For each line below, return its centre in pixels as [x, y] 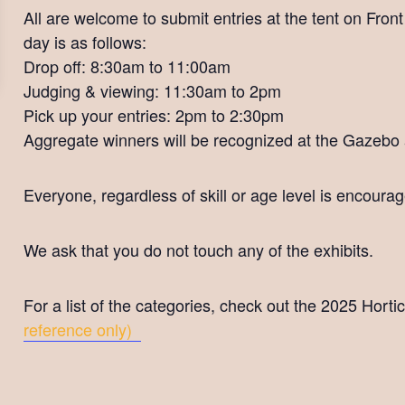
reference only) [83, 330]
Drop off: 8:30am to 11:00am [127, 66]
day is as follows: [85, 42]
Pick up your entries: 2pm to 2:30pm [154, 115]
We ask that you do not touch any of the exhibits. [199, 250]
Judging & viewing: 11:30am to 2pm [153, 91]
